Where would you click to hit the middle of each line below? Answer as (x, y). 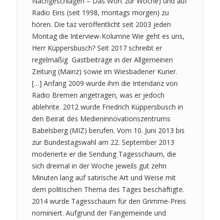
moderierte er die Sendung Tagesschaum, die (104, 154)
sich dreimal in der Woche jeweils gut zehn (99, 165)
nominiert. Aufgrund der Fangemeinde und (99, 213)
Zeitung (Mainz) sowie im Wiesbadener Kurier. (104, 71)
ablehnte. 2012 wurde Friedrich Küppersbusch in (107, 107)
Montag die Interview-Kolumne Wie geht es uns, (108, 36)
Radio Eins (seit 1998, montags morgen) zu (100, 12)
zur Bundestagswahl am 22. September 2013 (103, 142)
